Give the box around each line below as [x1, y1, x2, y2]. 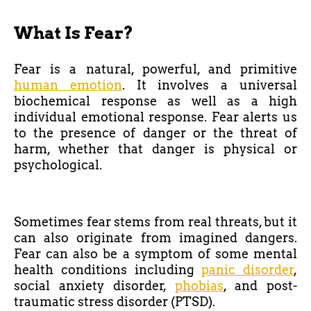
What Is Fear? [14, 22, 133, 43]
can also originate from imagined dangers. [14, 230, 297, 245]
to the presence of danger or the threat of [14, 125, 297, 140]
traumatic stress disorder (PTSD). [14, 294, 215, 309]
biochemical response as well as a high [14, 93, 297, 108]
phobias [174, 278, 224, 293]
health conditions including [14, 262, 202, 277]
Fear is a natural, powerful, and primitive [14, 61, 297, 76]
